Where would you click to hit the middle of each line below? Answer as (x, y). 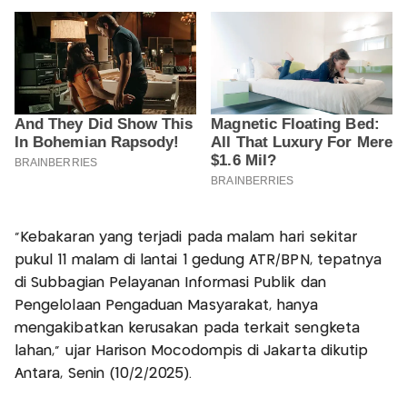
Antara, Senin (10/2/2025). (103, 373)
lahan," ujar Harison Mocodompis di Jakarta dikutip (192, 351)
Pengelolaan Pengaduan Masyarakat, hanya (167, 305)
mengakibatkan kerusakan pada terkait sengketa (187, 328)
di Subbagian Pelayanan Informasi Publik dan (170, 283)
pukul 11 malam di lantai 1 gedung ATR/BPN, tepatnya (199, 260)
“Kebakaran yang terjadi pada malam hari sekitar (186, 237)
